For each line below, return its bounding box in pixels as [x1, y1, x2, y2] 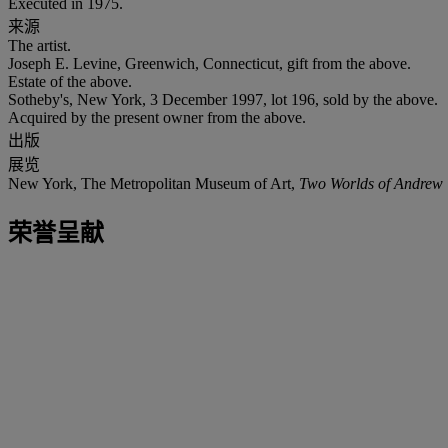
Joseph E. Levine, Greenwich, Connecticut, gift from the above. [8, 54, 411, 72]
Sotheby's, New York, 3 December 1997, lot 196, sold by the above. [8, 90, 438, 108]
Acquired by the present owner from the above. [8, 108, 306, 126]
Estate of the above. [8, 72, 132, 90]
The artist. [8, 36, 71, 54]
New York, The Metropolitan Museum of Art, [8, 174, 299, 192]
